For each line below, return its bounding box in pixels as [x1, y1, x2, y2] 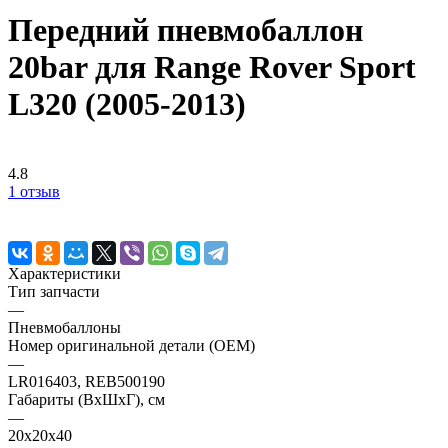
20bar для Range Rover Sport [8, 49, 416, 86]
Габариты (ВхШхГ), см [8, 390, 165, 408]
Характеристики [8, 264, 121, 282]
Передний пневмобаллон [8, 12, 363, 49]
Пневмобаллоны [8, 318, 121, 336]
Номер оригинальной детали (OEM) [8, 336, 255, 354]
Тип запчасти [8, 282, 100, 300]
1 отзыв [8, 182, 60, 200]
